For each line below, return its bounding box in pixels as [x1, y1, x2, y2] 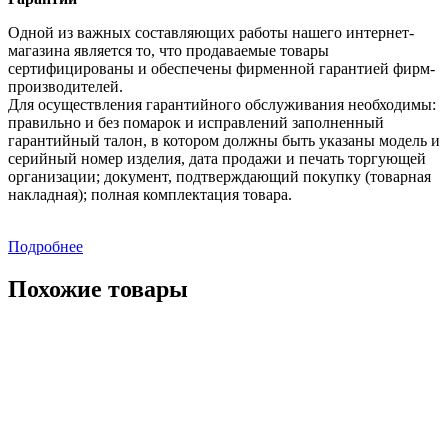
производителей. [8, 78, 123, 95]
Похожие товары [8, 275, 188, 302]
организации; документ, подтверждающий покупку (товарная [8, 168, 431, 185]
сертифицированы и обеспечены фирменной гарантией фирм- [8, 60, 435, 77]
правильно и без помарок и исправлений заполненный [8, 114, 384, 131]
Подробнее [8, 238, 83, 255]
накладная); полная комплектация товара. [8, 186, 292, 203]
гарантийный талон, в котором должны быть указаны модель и [8, 132, 440, 149]
